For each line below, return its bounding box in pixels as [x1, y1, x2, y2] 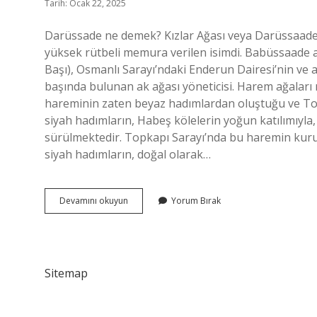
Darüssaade [127, 194, 176, 206]
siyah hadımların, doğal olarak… [45, 146, 211, 162]
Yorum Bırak [171, 195, 221, 207]
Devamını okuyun [59, 195, 128, 207]
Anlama [127, 219, 158, 231]
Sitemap [45, 265, 88, 281]
